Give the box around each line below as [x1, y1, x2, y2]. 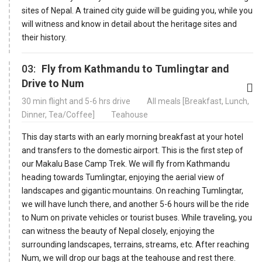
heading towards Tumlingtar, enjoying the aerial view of [22, 172, 225, 182]
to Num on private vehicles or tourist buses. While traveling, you [22, 212, 252, 222]
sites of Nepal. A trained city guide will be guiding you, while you [22, 5, 253, 15]
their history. [22, 32, 67, 42]
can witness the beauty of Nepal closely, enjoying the [22, 226, 215, 236]
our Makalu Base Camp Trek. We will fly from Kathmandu [22, 158, 230, 168]
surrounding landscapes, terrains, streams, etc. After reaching [22, 239, 249, 249]
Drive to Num [22, 77, 84, 89]
